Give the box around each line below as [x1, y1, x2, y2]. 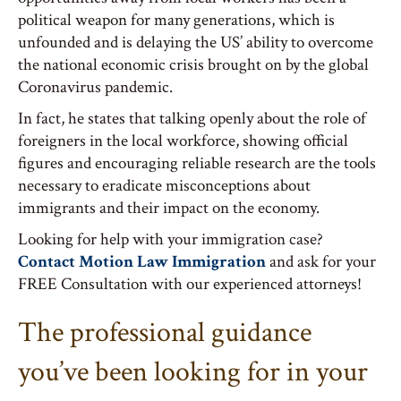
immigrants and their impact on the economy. [18, 197, 320, 219]
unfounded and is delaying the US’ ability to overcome [18, 31, 373, 54]
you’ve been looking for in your [18, 354, 368, 390]
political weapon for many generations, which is [18, 9, 335, 31]
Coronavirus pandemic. [18, 76, 173, 98]
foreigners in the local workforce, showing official [18, 130, 348, 152]
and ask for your [266, 251, 376, 273]
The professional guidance [18, 314, 311, 351]
